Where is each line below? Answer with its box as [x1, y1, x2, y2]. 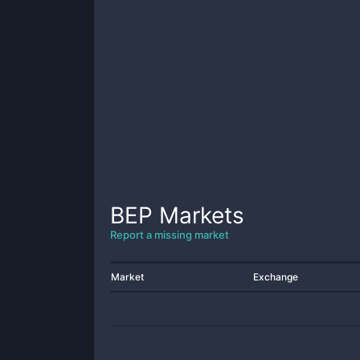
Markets [153, 202, 244, 229]
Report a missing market [110, 228, 229, 241]
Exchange [253, 271, 298, 283]
